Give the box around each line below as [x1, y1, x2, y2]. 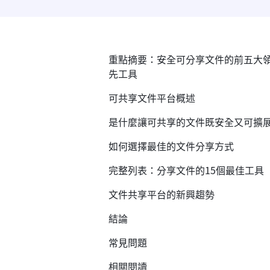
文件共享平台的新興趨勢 [108, 187, 215, 201]
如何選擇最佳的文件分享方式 [108, 139, 234, 153]
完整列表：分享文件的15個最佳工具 [108, 163, 264, 177]
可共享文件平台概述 [108, 90, 195, 105]
